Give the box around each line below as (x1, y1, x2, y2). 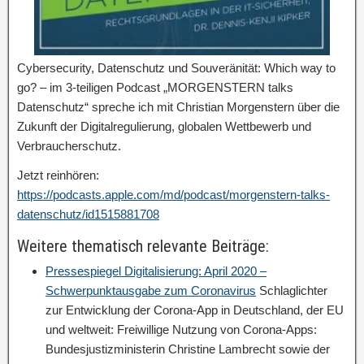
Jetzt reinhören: (17, 168, 99, 182)
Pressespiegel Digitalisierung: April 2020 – (45, 264, 266, 278)
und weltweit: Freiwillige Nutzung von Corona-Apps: (45, 323, 317, 336)
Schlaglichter (256, 284, 327, 297)
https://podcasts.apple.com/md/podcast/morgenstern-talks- (17, 188, 330, 201)
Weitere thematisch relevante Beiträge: (17, 236, 269, 256)
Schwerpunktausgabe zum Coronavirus (45, 284, 256, 297)
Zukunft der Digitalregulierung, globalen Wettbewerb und (17, 119, 311, 133)
